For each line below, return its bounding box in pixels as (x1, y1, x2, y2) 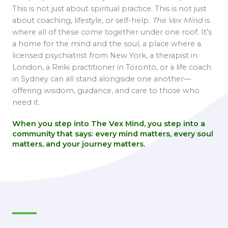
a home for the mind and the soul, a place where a (12, 39, 201, 48)
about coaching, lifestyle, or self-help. (12, 15, 152, 25)
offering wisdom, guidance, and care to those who (12, 85, 199, 95)
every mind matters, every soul (95, 129, 213, 138)
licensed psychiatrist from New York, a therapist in (12, 50, 197, 60)
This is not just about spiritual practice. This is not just (12, 4, 207, 13)
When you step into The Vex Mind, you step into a (12, 119, 205, 128)
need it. (12, 97, 40, 107)
